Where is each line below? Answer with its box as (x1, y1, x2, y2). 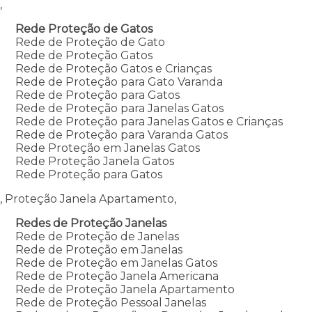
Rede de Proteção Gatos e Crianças (15, 61, 212, 75)
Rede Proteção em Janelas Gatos (15, 141, 200, 155)
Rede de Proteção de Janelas (15, 229, 179, 243)
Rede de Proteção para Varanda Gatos (15, 127, 228, 141)
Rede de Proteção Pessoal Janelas (15, 295, 206, 309)
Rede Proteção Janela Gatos (15, 154, 174, 168)
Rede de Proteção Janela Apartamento (15, 282, 235, 296)
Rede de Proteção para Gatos (15, 88, 180, 102)
